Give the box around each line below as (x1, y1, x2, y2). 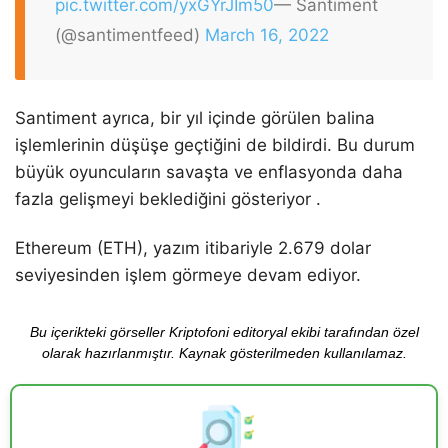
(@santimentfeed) (55, 24, 205, 45)
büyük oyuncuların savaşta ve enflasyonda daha (15, 162, 403, 183)
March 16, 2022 (205, 24, 329, 45)
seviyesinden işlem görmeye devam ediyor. (15, 265, 361, 286)
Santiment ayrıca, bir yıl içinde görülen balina (15, 108, 375, 129)
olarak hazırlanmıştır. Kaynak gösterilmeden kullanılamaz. (41, 344, 407, 361)
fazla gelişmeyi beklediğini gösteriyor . (15, 189, 321, 210)
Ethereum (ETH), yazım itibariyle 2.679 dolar (15, 238, 371, 259)
